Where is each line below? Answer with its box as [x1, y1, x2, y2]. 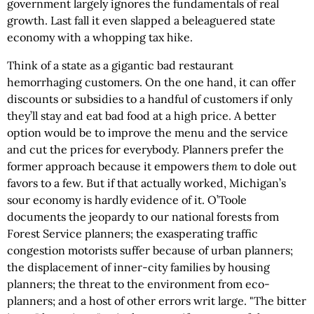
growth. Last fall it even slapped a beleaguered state [7, 13, 275, 27]
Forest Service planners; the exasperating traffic [7, 226, 258, 240]
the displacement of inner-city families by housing [7, 260, 270, 274]
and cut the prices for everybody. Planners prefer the [7, 142, 284, 156]
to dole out [238, 159, 296, 173]
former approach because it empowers [7, 159, 212, 173]
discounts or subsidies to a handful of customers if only [7, 92, 292, 106]
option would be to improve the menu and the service [7, 125, 288, 139]
